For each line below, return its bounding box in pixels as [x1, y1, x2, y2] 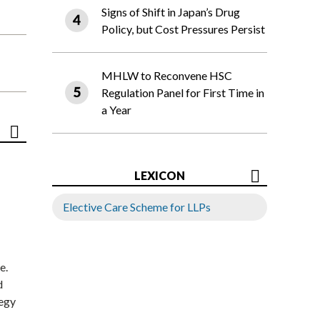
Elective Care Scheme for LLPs [63, 200, 211, 214]
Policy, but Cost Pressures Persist [101, 22, 265, 36]
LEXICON [134, 169, 185, 183]
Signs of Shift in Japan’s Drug [101, 5, 240, 19]
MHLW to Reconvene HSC [101, 69, 232, 83]
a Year [101, 103, 131, 117]
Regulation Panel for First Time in [101, 86, 264, 100]
